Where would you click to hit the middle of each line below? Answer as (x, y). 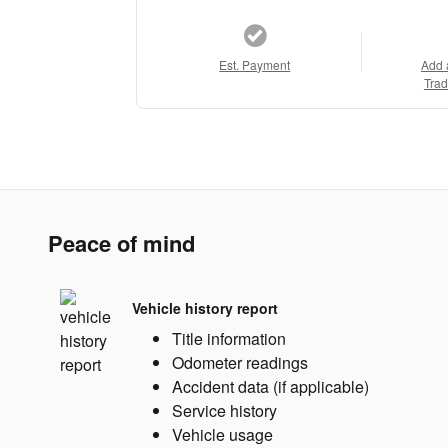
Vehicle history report (205, 307)
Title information (229, 339)
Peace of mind (121, 243)
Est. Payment (255, 65)
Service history (224, 411)
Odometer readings (240, 363)
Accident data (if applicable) (270, 387)
